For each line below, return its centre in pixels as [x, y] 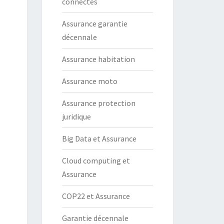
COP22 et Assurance [96, 196]
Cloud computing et [96, 160]
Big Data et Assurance [99, 138]
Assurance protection [98, 103]
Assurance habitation [98, 59]
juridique [76, 116]
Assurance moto [89, 81]
